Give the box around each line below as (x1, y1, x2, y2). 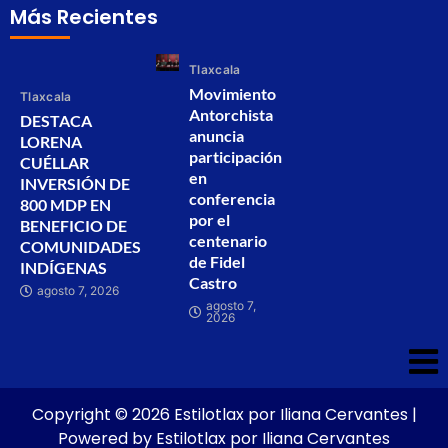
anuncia (189, 126, 244, 146)
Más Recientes (10, 3, 158, 32)
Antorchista (189, 105, 273, 125)
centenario (189, 231, 267, 251)
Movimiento (189, 84, 276, 104)
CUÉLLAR (20, 153, 89, 173)
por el (189, 210, 230, 230)
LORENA (20, 132, 82, 152)
